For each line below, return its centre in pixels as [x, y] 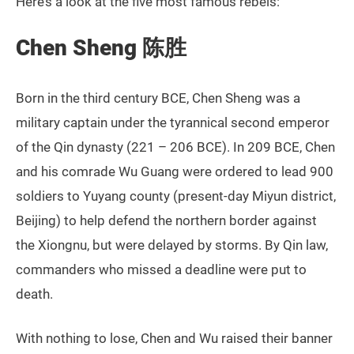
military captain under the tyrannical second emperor [173, 123]
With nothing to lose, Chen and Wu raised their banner [174, 339]
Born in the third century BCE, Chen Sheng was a [158, 98]
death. [34, 294]
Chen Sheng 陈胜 [101, 48]
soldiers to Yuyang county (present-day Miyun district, [176, 196]
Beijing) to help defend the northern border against [166, 221]
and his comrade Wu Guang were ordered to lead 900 [175, 172]
